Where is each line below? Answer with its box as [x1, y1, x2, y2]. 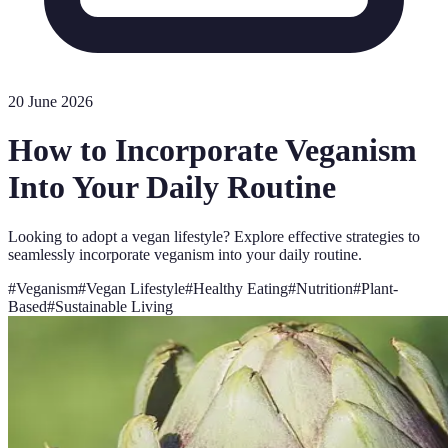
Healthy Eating [193, 279, 288, 297]
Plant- [361, 279, 398, 297]
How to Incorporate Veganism [8, 132, 417, 169]
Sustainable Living [55, 297, 173, 315]
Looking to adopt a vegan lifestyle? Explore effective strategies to [8, 227, 420, 245]
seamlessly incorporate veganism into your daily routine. [8, 245, 362, 263]
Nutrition [296, 279, 353, 297]
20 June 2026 [8, 93, 93, 110]
